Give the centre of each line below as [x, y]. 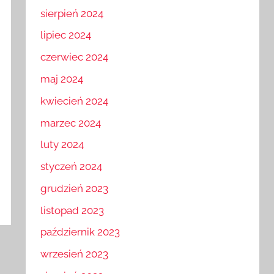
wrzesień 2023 [75, 254]
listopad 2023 [72, 210]
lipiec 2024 [66, 35]
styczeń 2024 [72, 167]
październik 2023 [80, 232]
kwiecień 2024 [75, 101]
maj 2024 [62, 79]
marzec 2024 [71, 123]
